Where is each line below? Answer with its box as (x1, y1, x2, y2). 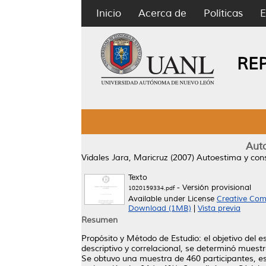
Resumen (81, 215, 118, 225)
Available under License (128, 194, 217, 204)
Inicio (96, 7, 121, 20)
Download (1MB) (128, 204, 191, 213)
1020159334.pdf (128, 184, 175, 192)
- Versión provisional (175, 183, 251, 192)
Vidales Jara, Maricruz (81, 153, 168, 163)
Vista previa (198, 204, 240, 213)
